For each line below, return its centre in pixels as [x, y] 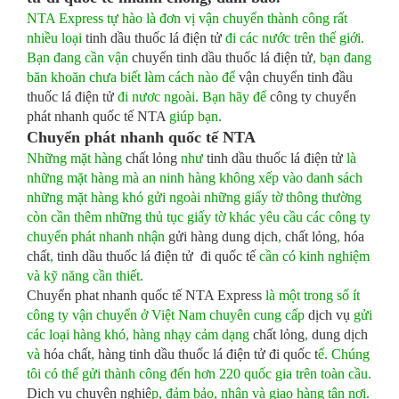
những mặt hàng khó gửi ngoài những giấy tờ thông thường [194, 197]
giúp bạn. [194, 116]
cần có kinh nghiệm [313, 256]
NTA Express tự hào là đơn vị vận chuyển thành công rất [187, 18]
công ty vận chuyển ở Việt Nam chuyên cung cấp [167, 315]
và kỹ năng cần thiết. [85, 276]
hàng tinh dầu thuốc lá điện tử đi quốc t [208, 354]
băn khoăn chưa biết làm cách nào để [133, 77]
